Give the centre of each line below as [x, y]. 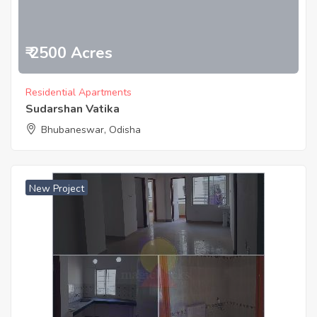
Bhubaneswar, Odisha [91, 130]
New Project [57, 189]
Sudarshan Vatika [73, 109]
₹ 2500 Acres [69, 53]
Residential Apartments [79, 92]
